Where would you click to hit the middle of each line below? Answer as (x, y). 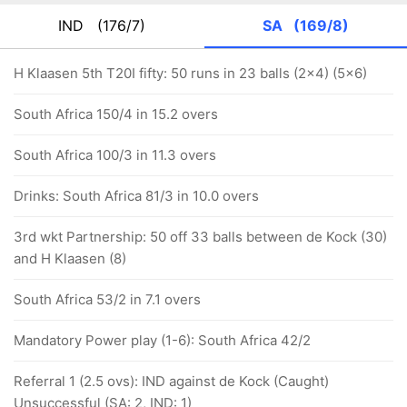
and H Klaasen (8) (70, 258)
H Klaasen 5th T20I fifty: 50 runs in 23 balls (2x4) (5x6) (190, 73)
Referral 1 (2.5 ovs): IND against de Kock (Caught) (171, 381)
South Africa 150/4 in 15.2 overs (116, 114)
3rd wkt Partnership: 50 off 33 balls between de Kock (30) (200, 237)
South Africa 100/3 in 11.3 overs (115, 155)
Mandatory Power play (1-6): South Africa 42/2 (162, 340)
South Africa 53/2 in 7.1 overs (107, 299)
